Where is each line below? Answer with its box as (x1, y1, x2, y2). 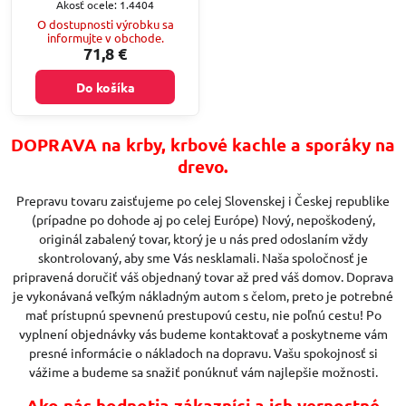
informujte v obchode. (46, 29, 164, 45)
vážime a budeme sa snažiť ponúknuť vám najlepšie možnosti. (28, 362, 378, 380)
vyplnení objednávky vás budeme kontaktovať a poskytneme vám (18, 324, 388, 342)
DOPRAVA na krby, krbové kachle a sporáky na (11, 132, 395, 156)
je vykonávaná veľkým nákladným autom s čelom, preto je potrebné (13, 286, 393, 304)
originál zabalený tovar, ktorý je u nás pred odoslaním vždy (38, 229, 368, 246)
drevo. (178, 154, 228, 178)
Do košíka (75, 78, 135, 95)
